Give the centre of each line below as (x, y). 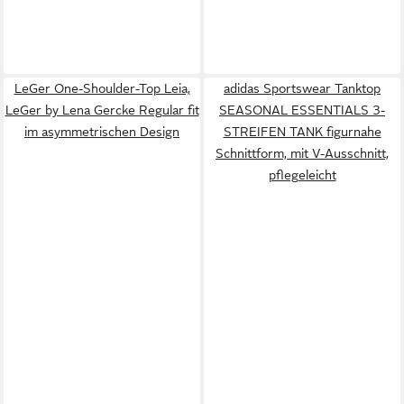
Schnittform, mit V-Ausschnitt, (302, 153)
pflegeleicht (302, 174)
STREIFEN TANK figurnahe (302, 131)
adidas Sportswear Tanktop (302, 88)
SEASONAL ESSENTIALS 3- (302, 110)
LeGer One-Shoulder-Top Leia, (102, 88)
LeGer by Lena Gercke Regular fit (102, 110)
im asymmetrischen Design (102, 131)
